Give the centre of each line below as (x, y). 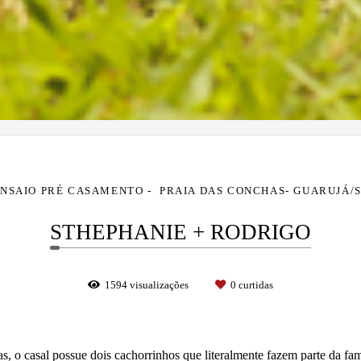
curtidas (255, 285)
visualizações (159, 285)
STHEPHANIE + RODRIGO (180, 232)
